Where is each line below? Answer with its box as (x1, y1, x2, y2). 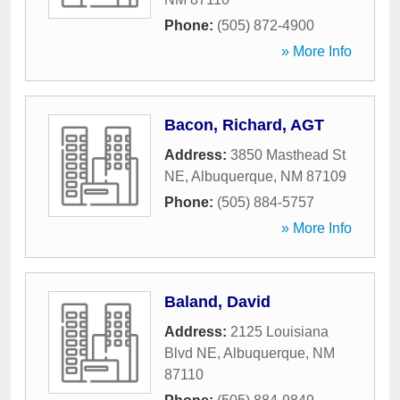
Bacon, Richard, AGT (164, 116, 324, 134)
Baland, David (164, 293, 271, 311)
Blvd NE (164, 346, 217, 361)
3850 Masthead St (230, 147, 346, 162)
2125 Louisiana (230, 324, 329, 339)
